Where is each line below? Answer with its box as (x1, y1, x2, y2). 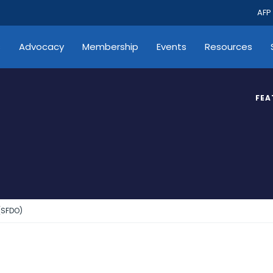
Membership (82, 40, 138, 53)
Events (157, 40, 186, 53)
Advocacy (19, 40, 64, 53)
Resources (205, 40, 252, 53)
